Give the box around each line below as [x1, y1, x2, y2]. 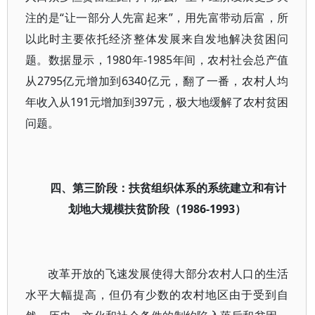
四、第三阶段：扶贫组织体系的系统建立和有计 [50, 180, 287, 195]
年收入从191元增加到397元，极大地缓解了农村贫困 [25, 94, 289, 110]
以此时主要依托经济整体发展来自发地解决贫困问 [25, 31, 289, 46]
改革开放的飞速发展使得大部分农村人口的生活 [48, 266, 289, 281]
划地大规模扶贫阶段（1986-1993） [67, 201, 246, 217]
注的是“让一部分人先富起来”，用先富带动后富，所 [25, 10, 289, 25]
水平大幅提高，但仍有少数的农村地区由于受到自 [25, 287, 289, 302]
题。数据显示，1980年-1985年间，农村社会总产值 [25, 52, 289, 67]
